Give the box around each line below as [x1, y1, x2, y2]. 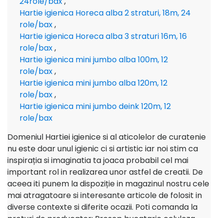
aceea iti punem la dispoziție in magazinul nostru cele [7, 178, 209, 189]
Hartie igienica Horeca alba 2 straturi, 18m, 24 [19, 7, 191, 18]
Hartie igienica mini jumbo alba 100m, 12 [19, 54, 168, 65]
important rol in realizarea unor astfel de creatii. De [7, 166, 203, 178]
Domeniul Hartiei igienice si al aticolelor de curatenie [7, 131, 206, 143]
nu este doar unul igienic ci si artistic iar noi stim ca [7, 143, 198, 154]
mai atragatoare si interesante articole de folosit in [7, 190, 202, 201]
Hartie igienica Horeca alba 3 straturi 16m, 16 [19, 31, 187, 42]
